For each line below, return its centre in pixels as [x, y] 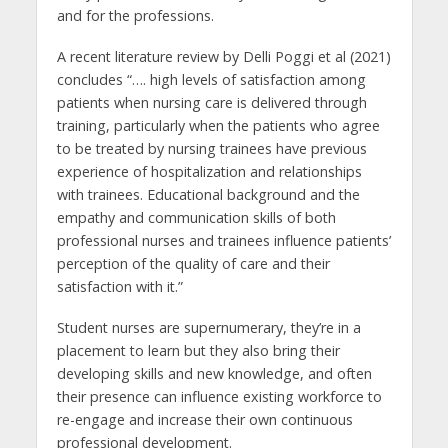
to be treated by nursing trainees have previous [211, 149]
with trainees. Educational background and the [208, 195]
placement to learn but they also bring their [198, 350]
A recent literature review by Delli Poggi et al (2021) [223, 57]
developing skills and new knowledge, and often [214, 373]
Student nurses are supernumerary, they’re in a [208, 327]
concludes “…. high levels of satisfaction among [211, 80]
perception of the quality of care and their [193, 264]
